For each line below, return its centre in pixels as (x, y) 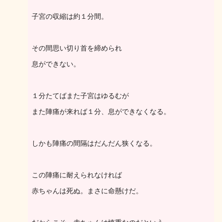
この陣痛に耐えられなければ (77, 175)
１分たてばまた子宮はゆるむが (80, 96)
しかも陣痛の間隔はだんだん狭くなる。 (94, 143)
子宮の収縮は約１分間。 (70, 16)
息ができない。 (56, 64)
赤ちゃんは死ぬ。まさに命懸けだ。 (87, 191)
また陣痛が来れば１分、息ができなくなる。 (101, 111)
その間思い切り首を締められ (77, 48)
